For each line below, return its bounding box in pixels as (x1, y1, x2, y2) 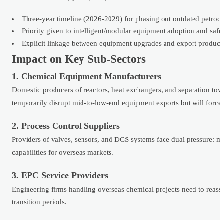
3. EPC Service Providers (12, 170, 108, 180)
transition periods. (12, 197, 67, 206)
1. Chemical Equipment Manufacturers (12, 71, 161, 82)
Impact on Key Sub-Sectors (12, 53, 146, 66)
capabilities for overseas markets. (12, 148, 113, 157)
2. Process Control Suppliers (12, 121, 120, 131)
